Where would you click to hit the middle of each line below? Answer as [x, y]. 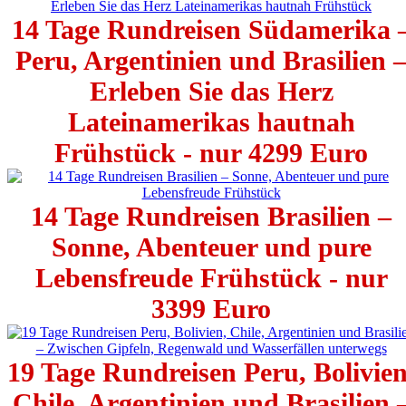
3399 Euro [211, 309]
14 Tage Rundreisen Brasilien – [211, 217]
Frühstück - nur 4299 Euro [211, 153]
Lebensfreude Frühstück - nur [211, 278]
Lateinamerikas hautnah [211, 122]
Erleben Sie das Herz [211, 92]
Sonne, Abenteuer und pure [211, 247]
